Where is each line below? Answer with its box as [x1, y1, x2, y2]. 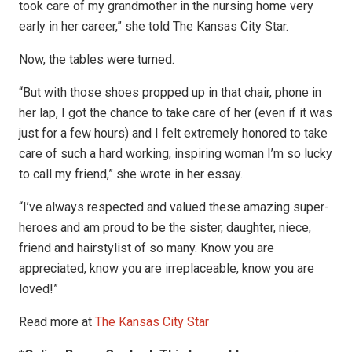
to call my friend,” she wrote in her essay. [19, 167, 243, 182]
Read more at [19, 314, 95, 330]
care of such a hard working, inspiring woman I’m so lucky [19, 146, 332, 162]
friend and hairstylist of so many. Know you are [19, 240, 274, 256]
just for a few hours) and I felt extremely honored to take [19, 126, 328, 141]
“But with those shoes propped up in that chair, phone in [19, 85, 321, 101]
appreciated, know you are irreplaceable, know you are [19, 261, 314, 277]
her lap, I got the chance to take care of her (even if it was [19, 105, 332, 121]
